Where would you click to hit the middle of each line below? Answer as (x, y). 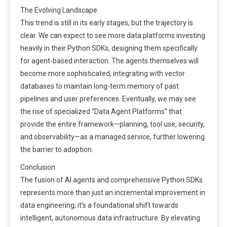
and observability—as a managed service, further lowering (112, 137)
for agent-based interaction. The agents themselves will (109, 61)
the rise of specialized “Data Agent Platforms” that (101, 111)
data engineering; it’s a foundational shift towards (99, 205)
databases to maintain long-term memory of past (100, 86)
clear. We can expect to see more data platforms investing (113, 35)
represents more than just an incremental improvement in (113, 192)
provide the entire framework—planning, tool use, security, (112, 124)
